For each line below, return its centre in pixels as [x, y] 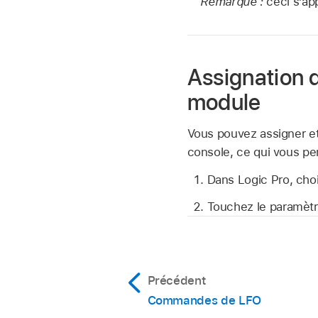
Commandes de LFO [204, 301]
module [224, 103]
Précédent [176, 281]
